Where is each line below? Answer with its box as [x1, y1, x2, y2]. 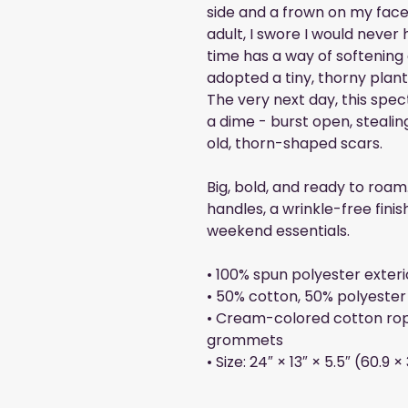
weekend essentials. [207, 220, 350, 242]
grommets [207, 330, 283, 352]
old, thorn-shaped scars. [207, 133, 382, 155]
